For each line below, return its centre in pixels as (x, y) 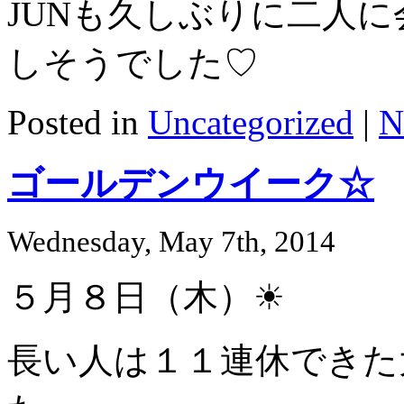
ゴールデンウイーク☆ (191, 184)
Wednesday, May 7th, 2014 (171, 242)
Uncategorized (251, 122)
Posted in (78, 122)
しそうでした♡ (133, 62)
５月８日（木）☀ (146, 298)
